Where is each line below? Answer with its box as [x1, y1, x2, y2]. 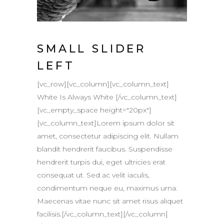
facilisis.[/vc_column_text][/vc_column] [37, 209, 168, 218]
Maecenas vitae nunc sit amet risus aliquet [37, 196, 183, 205]
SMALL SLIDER [37, 41, 146, 55]
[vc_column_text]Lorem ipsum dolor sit [37, 118, 174, 127]
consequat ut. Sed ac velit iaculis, [37, 170, 149, 179]
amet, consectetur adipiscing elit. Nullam [37, 131, 178, 140]
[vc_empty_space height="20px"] [37, 105, 151, 114]
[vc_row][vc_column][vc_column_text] [37, 79, 169, 88]
